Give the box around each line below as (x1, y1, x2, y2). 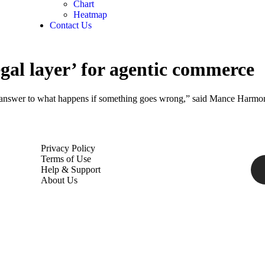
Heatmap (73, 9, 107, 20)
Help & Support (40, 164, 101, 174)
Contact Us (49, 20, 92, 30)
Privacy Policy (40, 143, 95, 153)
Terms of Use (40, 153, 91, 164)
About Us (40, 174, 77, 185)
